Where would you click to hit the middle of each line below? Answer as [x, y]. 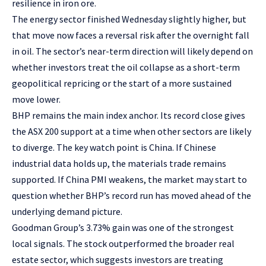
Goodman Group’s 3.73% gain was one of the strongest [123, 228]
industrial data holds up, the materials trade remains [119, 164]
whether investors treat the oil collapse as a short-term [126, 67]
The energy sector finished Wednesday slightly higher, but [129, 19]
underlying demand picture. [67, 212]
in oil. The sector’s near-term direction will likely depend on [132, 51]
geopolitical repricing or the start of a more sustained [122, 83]
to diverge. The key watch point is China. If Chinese [114, 148]
